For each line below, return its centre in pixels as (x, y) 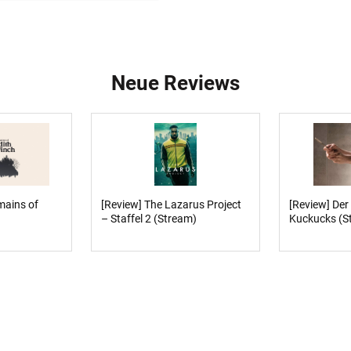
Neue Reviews (175, 83)
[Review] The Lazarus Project (171, 204)
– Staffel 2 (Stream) (148, 218)
